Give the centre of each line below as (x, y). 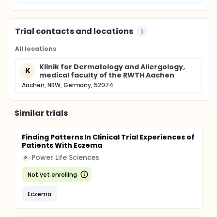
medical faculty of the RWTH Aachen (107, 75)
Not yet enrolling (52, 174)
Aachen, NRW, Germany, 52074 (68, 85)
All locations (36, 49)
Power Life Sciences (66, 157)
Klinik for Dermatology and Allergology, (112, 67)
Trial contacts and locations (74, 31)
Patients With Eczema (62, 145)
